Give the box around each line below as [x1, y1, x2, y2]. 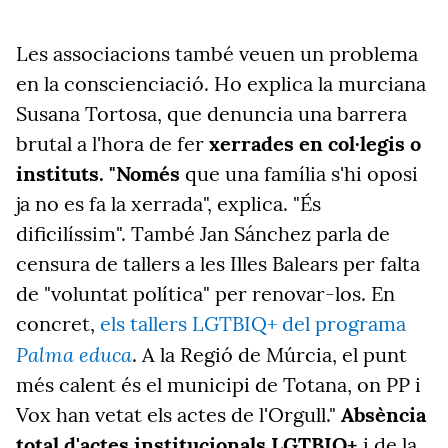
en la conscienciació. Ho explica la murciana [16, 71, 426, 96]
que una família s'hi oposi [180, 161, 418, 186]
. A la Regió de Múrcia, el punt [132, 342, 407, 367]
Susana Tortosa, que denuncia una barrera [16, 101, 407, 126]
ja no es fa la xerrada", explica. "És [16, 191, 321, 216]
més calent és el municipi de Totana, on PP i [16, 372, 421, 397]
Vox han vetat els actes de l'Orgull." [16, 402, 341, 427]
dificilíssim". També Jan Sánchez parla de [16, 221, 390, 246]
